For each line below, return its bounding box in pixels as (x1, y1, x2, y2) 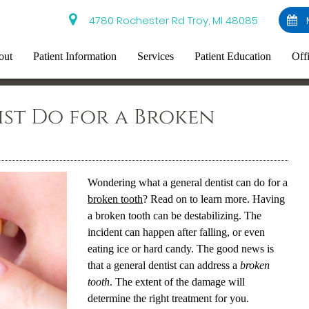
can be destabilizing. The (150, 209, 261, 222)
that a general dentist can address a (87, 259, 240, 272)
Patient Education (195, 50, 272, 63)
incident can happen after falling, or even (87, 226, 265, 239)
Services (137, 50, 175, 63)
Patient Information (33, 50, 117, 63)
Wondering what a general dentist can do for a (87, 176, 288, 189)
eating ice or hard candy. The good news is (87, 242, 274, 255)
